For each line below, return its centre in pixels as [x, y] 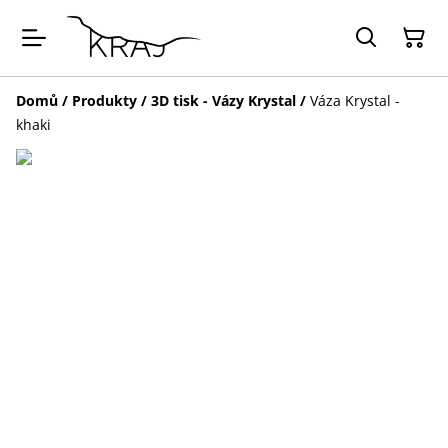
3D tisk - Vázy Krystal [223, 100]
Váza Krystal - [355, 100]
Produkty [104, 100]
